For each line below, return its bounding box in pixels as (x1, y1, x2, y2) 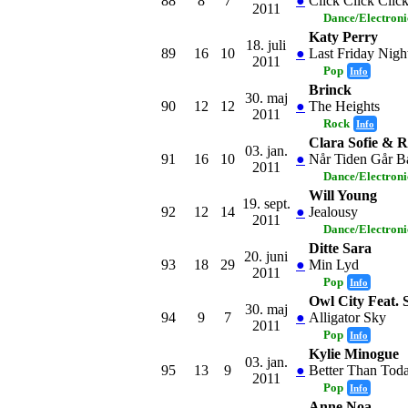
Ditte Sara (309, 240, 372, 256)
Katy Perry (309, 28, 378, 45)
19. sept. (241, 195, 291, 211)
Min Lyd (309, 256, 359, 272)
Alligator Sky (309, 309, 386, 325)
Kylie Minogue (309, 345, 399, 362)
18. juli (246, 36, 286, 53)
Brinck (309, 81, 352, 97)
